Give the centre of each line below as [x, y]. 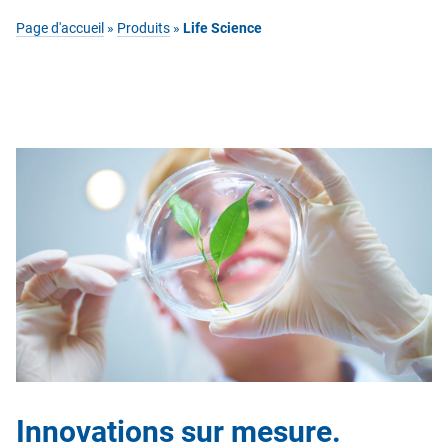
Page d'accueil [60, 28]
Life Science [222, 28]
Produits [143, 28]
